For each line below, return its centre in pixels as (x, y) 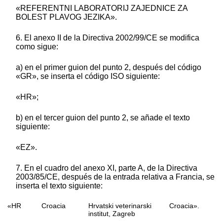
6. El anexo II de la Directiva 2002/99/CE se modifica (108, 37)
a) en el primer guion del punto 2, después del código (109, 67)
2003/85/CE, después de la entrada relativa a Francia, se (115, 177)
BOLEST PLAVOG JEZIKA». (66, 17)
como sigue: (37, 46)
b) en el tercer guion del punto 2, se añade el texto (103, 117)
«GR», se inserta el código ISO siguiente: (88, 76)
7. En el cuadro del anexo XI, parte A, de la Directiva (107, 168)
